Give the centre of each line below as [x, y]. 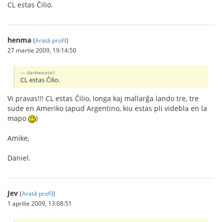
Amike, [18, 138]
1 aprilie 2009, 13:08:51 [40, 203]
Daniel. [19, 158]
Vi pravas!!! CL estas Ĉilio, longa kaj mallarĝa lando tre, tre [103, 99]
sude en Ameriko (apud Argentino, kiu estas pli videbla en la [107, 109]
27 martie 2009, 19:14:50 [42, 50]
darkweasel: [41, 73]
